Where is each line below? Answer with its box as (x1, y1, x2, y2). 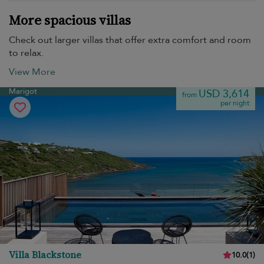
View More (9, 65, 55, 78)
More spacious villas (9, 11, 131, 29)
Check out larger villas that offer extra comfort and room (9, 34, 251, 47)
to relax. (9, 47, 44, 60)
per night (220, 98, 249, 108)
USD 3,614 (199, 87, 249, 101)
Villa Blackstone (9, 248, 81, 261)
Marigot (9, 86, 37, 97)
